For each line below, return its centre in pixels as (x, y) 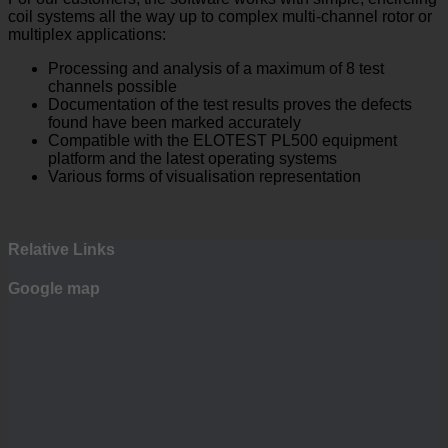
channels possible (112, 86)
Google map (54, 289)
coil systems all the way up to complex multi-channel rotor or (220, 16)
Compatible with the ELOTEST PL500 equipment (222, 140)
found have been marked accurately (174, 122)
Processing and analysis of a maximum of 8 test (216, 68)
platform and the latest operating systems (192, 158)
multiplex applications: (87, 34)
